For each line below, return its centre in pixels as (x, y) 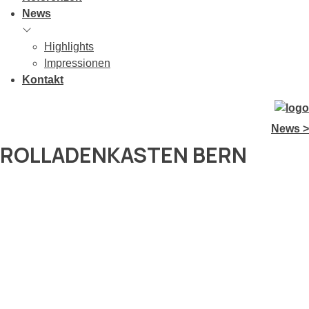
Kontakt (43, 80)
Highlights (69, 47)
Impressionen (77, 63)
